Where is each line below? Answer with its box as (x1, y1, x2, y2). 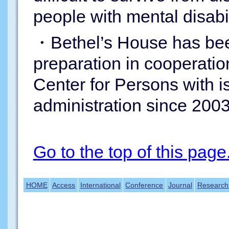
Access (52, 181, 76, 189)
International (80, 181, 121, 189)
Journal (168, 181, 193, 189)
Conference (125, 181, 164, 189)
